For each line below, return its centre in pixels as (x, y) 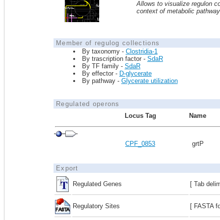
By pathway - (101, 81)
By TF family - (103, 66)
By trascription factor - (114, 59)
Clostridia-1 (141, 51)
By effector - (100, 73)
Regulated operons (88, 104)
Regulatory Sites (96, 206)
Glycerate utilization (149, 81)
